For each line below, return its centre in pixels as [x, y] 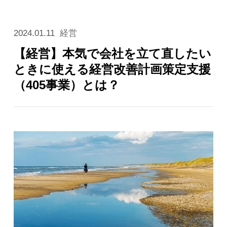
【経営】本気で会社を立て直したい [112, 54]
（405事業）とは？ [66, 85]
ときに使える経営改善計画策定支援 [112, 69]
